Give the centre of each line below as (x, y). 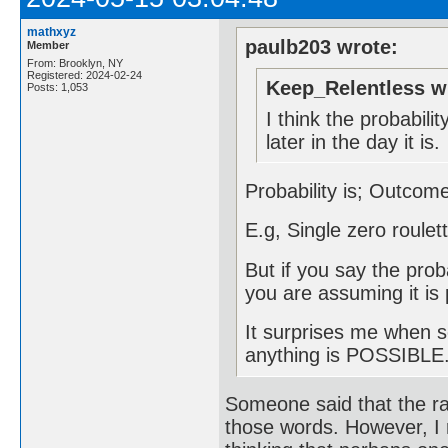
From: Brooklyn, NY (75, 62)
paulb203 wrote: (322, 47)
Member (48, 44)
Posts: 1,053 (57, 86)
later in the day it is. (352, 142)
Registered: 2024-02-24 (84, 74)
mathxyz (51, 31)
